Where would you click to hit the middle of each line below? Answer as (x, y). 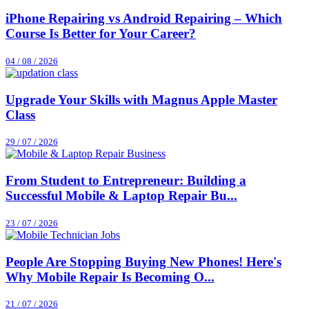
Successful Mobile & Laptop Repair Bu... (121, 196)
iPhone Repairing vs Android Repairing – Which (144, 19)
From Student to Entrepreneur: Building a (126, 181)
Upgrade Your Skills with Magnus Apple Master (141, 99)
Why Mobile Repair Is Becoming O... (110, 277)
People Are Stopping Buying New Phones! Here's (143, 261)
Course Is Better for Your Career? (101, 34)
